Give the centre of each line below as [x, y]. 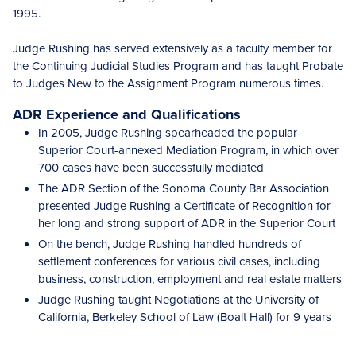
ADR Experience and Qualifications [127, 114]
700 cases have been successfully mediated [151, 167]
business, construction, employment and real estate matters [190, 279]
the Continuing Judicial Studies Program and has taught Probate [178, 66]
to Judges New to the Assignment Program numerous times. [168, 83]
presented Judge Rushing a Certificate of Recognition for [184, 205]
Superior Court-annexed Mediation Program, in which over [188, 150]
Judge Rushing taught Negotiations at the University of [178, 299]
